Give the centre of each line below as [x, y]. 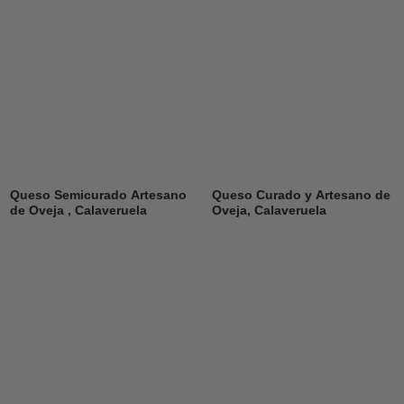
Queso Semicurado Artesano [98, 195]
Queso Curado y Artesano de [301, 195]
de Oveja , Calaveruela [78, 210]
